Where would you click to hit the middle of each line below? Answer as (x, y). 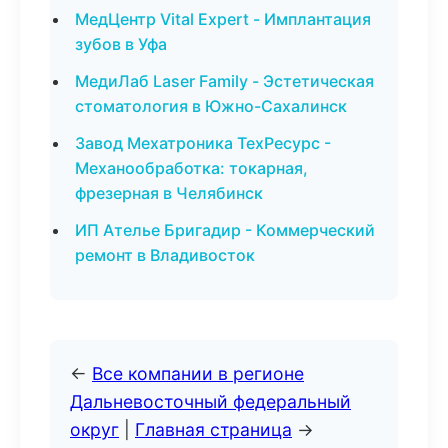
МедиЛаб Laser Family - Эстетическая (224, 81)
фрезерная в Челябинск (169, 193)
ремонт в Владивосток (165, 255)
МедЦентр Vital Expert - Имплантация (223, 19)
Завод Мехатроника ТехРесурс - (203, 143)
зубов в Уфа (121, 44)
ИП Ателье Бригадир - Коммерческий (225, 230)
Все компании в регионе (198, 373)
